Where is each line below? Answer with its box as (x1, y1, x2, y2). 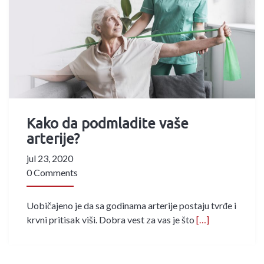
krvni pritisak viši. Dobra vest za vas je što (27, 213, 194, 225)
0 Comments (27, 166, 78, 178)
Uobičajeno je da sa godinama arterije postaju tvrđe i (27, 199, 236, 211)
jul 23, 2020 (27, 152, 73, 164)
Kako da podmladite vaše (27, 115, 189, 131)
